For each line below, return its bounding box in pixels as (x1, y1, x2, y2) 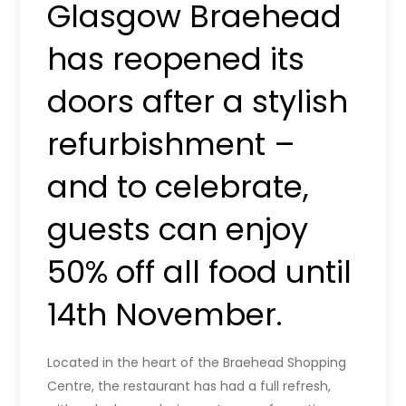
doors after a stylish (47, 79, 349, 123)
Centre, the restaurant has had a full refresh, (47, 376, 332, 395)
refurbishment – (47, 121, 296, 166)
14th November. (47, 292, 284, 336)
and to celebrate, (47, 164, 310, 208)
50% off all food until (47, 249, 353, 294)
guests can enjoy (47, 207, 309, 251)
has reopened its (47, 36, 305, 81)
